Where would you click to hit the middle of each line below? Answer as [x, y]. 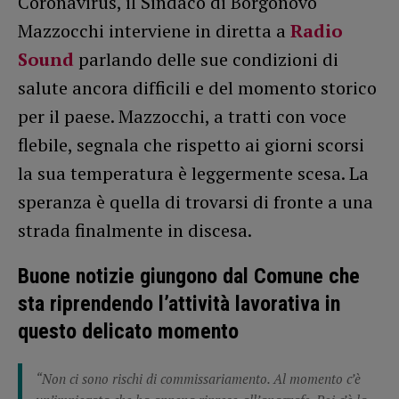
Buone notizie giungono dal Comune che [189, 276]
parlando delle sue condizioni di [206, 59]
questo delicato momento [128, 331]
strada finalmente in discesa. [135, 230]
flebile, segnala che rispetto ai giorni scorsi [191, 144]
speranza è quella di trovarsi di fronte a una [195, 201]
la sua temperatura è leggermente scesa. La [193, 173]
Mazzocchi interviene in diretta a [154, 30]
